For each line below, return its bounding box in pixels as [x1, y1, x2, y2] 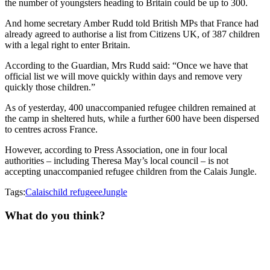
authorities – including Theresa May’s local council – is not [5, 155, 228, 166]
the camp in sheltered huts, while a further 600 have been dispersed [5, 113, 259, 124]
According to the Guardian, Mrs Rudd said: [5, 60, 172, 71]
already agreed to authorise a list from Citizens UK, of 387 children [5, 28, 260, 39]
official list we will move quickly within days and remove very [5, 71, 242, 81]
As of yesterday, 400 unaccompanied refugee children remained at [5, 102, 256, 113]
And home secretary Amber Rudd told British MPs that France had [5, 17, 259, 28]
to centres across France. [5, 124, 98, 134]
